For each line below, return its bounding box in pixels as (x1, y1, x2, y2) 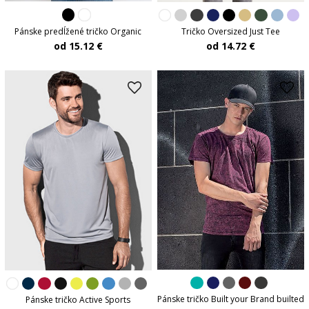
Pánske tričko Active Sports (26, 293, 131, 306)
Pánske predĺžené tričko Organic (14, 25, 142, 37)
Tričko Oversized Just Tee (181, 26, 281, 38)
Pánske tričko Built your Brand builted (157, 293, 305, 306)
